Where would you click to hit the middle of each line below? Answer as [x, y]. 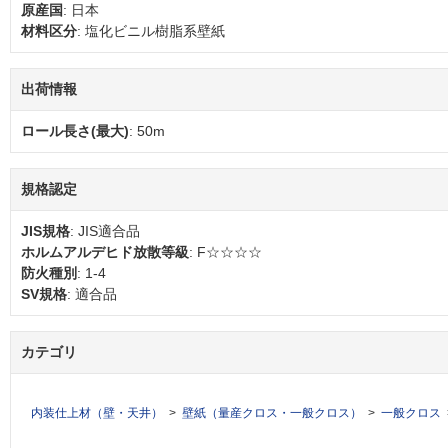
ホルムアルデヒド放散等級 [105, 252]
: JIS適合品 [105, 231]
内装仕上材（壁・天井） [97, 413]
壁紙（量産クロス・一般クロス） [272, 413]
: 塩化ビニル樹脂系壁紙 [151, 31]
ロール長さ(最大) [75, 131]
